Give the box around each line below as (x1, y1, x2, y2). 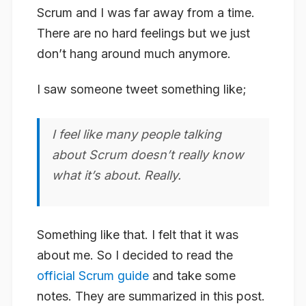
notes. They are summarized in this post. (37, 289, 265, 304)
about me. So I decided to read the (37, 248, 233, 263)
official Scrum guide (37, 268, 149, 283)
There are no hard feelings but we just (37, 26, 250, 41)
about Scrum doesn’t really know (52, 147, 244, 162)
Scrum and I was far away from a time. (37, 5, 255, 20)
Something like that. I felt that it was (37, 227, 238, 242)
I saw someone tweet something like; (37, 81, 247, 96)
